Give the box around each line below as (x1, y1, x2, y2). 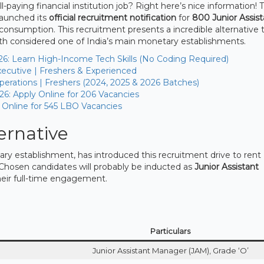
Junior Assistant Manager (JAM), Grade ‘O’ (92, 245, 249, 255)
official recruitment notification (49, 12, 176, 23)
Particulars (150, 226, 190, 236)
